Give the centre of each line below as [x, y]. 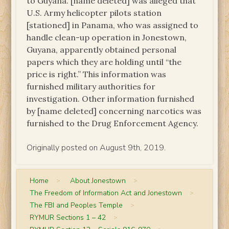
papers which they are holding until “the [104, 62]
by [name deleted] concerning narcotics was [114, 111]
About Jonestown [98, 180]
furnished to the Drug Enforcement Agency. [113, 123]
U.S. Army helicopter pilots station [94, 13]
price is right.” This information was [97, 74]
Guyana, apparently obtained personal [102, 49]
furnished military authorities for [91, 86]
